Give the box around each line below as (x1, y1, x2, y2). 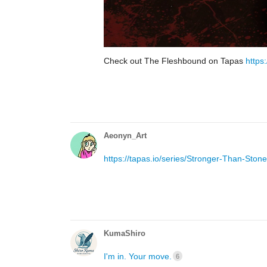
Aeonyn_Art (104, 131, 147, 140)
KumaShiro (104, 228, 145, 238)
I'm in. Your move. (104, 251, 172, 261)
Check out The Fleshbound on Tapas (104, 55, 246, 66)
